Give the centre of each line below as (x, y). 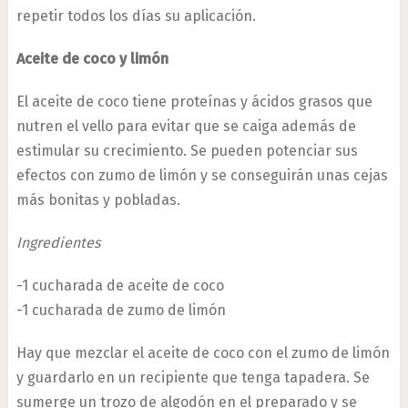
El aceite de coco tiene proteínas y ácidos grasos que (194, 102)
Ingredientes (58, 243)
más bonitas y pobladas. (98, 200)
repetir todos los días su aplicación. (136, 16)
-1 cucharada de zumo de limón (121, 310)
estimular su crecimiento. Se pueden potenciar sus (187, 151)
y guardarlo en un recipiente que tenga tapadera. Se (193, 377)
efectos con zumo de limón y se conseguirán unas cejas (202, 175)
